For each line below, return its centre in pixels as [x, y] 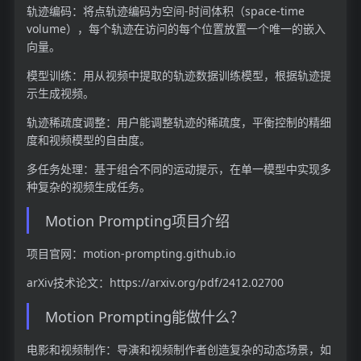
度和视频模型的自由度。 [88, 140]
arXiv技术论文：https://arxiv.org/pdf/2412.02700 [155, 283]
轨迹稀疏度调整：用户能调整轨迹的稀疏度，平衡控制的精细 [178, 122]
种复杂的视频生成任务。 [88, 187]
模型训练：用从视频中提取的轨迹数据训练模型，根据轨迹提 [178, 76]
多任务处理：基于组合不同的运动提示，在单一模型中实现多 [178, 169]
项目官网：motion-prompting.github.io [131, 254]
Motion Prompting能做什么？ [144, 316]
